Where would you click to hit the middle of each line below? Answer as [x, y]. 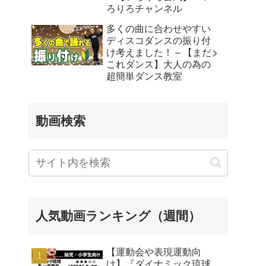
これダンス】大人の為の [159, 64]
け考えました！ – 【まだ [159, 52]
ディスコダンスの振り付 [159, 40]
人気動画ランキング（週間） [118, 216]
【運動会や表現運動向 [154, 252]
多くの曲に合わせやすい [159, 28]
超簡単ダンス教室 [144, 76]
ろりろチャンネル [144, 8]
